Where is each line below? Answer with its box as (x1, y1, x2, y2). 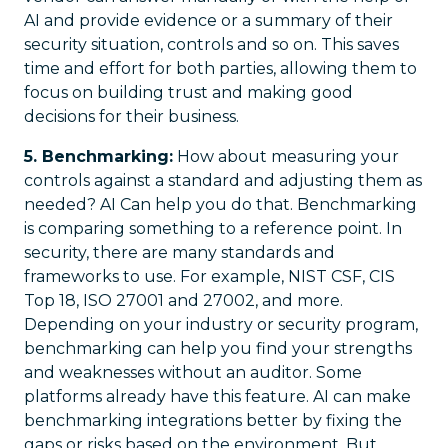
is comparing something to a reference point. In (24, 219, 402, 238)
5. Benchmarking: (24, 147, 173, 166)
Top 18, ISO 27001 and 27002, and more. (24, 291, 343, 310)
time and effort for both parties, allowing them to (24, 59, 417, 78)
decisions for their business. (24, 107, 239, 126)
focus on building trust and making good (24, 83, 353, 102)
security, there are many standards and (24, 243, 335, 262)
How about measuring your (173, 147, 399, 166)
